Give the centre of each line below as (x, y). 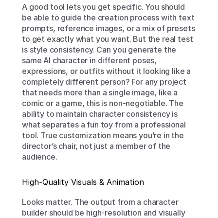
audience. (40, 157)
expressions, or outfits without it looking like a (107, 71)
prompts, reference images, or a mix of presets (109, 28)
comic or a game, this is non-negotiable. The (103, 103)
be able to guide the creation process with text (108, 18)
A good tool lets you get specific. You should (103, 7)
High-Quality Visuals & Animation (83, 182)
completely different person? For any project (104, 82)
